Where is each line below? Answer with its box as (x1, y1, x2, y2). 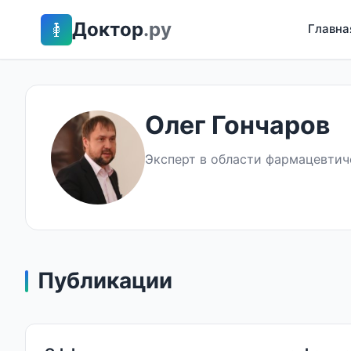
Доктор (72, 17, 143, 41)
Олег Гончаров (145, 110, 330, 140)
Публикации (38, 267, 172, 294)
